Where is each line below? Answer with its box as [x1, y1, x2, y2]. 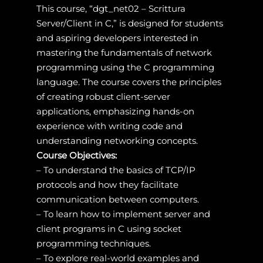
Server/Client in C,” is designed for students [36, 17, 223, 29]
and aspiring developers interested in [36, 32, 198, 43]
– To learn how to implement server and [36, 208, 210, 220]
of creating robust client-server [36, 90, 170, 102]
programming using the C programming [36, 61, 214, 73]
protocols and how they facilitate [36, 178, 178, 190]
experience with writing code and [36, 120, 183, 131]
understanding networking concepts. [36, 134, 198, 146]
